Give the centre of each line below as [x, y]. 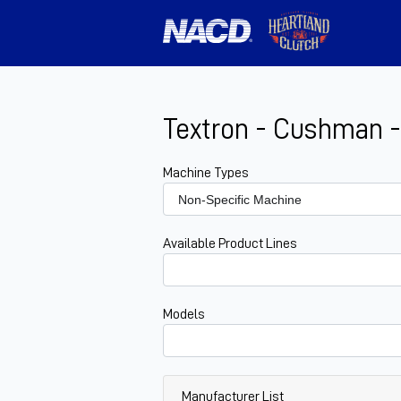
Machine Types [206, 173]
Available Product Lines [230, 244]
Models [184, 315]
